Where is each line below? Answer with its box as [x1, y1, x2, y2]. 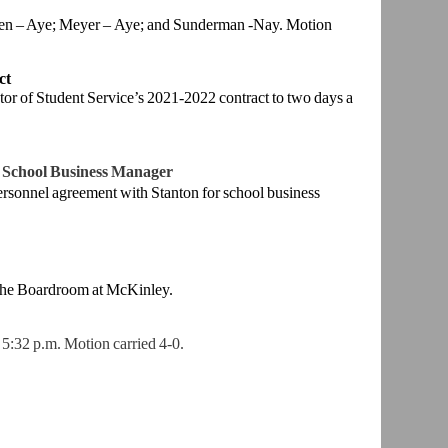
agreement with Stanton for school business [51, 184, 320, 202]
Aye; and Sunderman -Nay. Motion [113, 16, 332, 34]
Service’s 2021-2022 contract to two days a [86, 89, 353, 107]
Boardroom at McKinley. [16, 281, 179, 299]
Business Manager [49, 163, 173, 181]
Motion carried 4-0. [63, 335, 184, 353]
